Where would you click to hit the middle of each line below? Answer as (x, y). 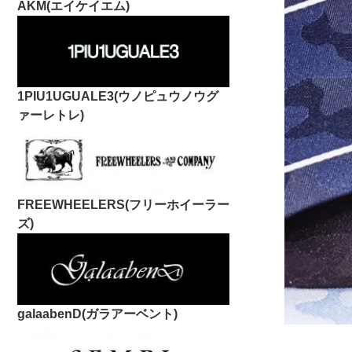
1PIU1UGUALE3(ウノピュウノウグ (118, 96)
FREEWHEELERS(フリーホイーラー (123, 204)
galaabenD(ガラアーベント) (97, 313)
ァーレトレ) (51, 115)
